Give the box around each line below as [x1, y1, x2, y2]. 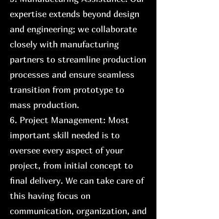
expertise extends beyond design [10, 9, 139, 19]
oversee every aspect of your [10, 145, 123, 155]
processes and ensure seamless [10, 69, 134, 80]
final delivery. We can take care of [10, 175, 144, 186]
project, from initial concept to [10, 160, 133, 171]
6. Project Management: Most [10, 115, 129, 125]
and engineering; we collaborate [10, 24, 137, 34]
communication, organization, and [10, 206, 147, 216]
